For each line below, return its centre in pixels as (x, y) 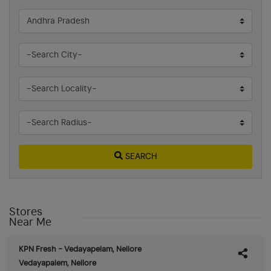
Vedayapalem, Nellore (57, 263)
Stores (26, 212)
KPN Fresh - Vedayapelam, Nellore (80, 249)
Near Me (30, 222)
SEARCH (141, 156)
